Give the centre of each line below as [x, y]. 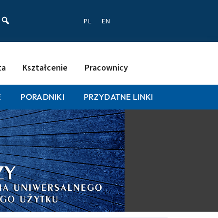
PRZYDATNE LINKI [118, 97]
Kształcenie [45, 67]
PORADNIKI [43, 97]
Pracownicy [107, 67]
